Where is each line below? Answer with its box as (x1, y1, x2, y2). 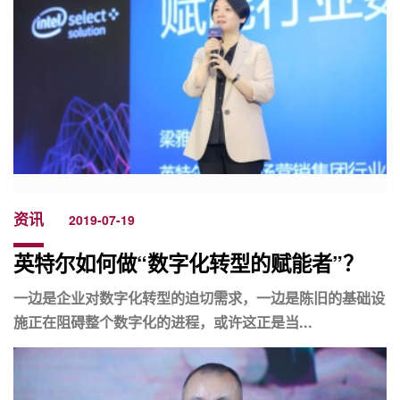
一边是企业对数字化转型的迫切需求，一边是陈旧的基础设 (13, 287, 385, 309)
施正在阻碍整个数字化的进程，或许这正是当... (13, 312, 312, 333)
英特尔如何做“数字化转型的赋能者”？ (13, 248, 363, 279)
